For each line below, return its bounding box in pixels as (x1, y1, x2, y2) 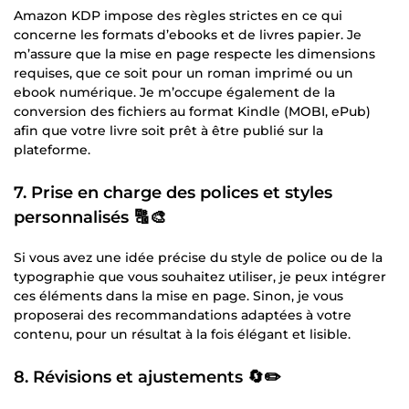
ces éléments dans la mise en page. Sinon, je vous (14, 287, 343, 304)
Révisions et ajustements (33, 366, 243, 387)
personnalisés (14, 206, 129, 227)
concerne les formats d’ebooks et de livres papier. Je (14, 26, 362, 43)
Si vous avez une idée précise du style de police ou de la (14, 248, 383, 266)
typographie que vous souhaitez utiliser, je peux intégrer (14, 267, 386, 285)
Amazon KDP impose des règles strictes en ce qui (14, 6, 342, 24)
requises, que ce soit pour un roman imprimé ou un (14, 64, 353, 81)
